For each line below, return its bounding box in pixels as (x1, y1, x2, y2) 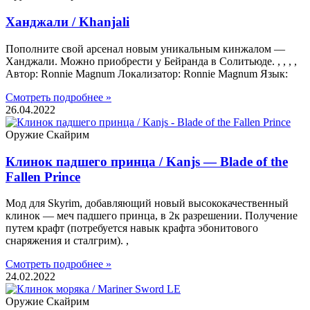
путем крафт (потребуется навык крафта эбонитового (6, 222, 258, 235)
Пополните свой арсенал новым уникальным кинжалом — (6, 42, 285, 55)
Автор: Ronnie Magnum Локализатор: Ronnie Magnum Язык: (6, 67, 288, 80)
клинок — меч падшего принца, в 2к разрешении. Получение (6, 210, 298, 222)
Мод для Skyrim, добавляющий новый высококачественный (6, 197, 289, 210)
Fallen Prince (6, 169, 80, 184)
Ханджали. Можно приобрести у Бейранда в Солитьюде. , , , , (6, 55, 297, 67)
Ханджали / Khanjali (6, 15, 129, 30)
